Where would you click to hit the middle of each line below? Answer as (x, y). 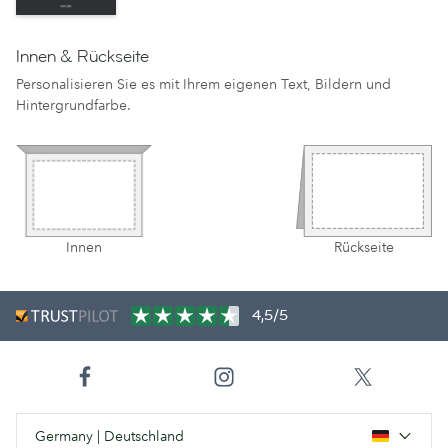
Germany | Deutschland (109, 435)
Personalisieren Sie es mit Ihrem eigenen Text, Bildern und (203, 84)
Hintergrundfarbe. (73, 105)
